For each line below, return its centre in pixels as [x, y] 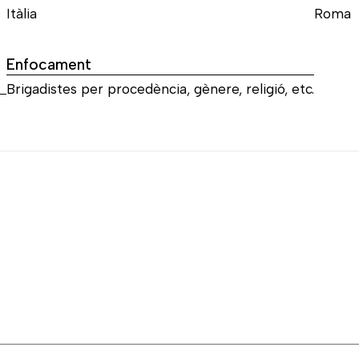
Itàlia [22, 13]
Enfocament [49, 65]
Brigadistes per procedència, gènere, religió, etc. [160, 89]
